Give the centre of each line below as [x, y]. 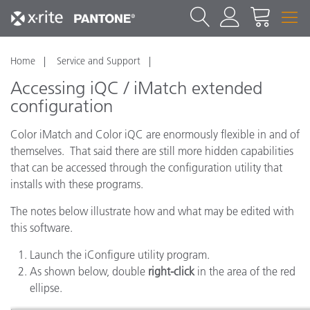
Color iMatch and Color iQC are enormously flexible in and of [155, 134]
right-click [171, 271]
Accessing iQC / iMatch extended [136, 88]
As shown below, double [89, 271]
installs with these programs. [77, 184]
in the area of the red [245, 271]
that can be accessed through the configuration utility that [146, 167]
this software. [42, 228]
